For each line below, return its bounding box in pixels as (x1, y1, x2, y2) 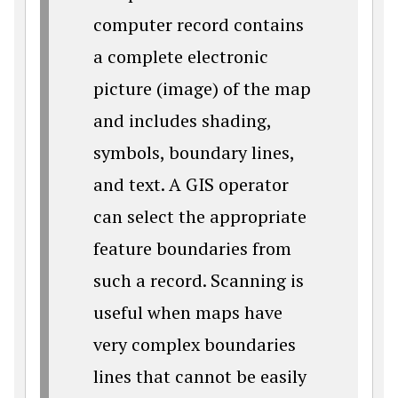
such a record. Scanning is (93, 268, 304, 293)
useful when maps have (93, 300, 283, 325)
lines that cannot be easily (93, 364, 306, 389)
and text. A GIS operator (93, 172, 289, 197)
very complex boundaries (93, 332, 296, 357)
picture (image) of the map (93, 76, 311, 101)
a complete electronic (93, 44, 268, 69)
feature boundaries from (93, 236, 291, 261)
